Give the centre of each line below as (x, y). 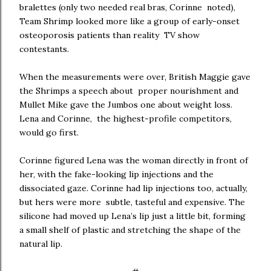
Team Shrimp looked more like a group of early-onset (129, 21)
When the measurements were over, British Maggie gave (135, 77)
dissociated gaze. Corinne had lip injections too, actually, (133, 188)
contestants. (45, 49)
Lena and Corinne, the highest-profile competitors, (126, 119)
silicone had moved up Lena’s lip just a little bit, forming (132, 216)
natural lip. (43, 244)
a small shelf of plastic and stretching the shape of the (130, 230)
